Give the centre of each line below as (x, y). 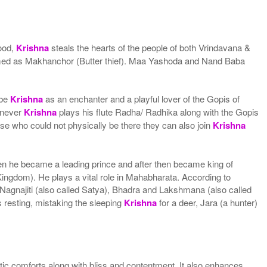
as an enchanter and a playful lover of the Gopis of (142, 98)
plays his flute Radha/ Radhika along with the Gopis (158, 111)
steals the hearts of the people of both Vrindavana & (150, 47)
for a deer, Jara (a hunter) (207, 202)
